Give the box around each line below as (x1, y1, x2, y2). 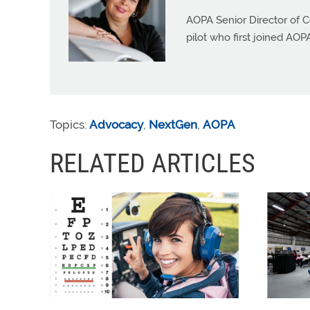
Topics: (50, 118, 89, 131)
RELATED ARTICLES (50, 148, 255, 179)
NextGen (149, 118, 197, 131)
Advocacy (89, 118, 143, 131)
